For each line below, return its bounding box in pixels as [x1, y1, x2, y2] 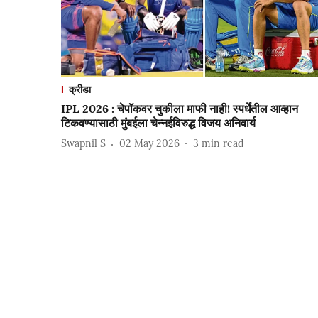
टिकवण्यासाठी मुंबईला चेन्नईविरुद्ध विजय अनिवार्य [61, 115, 256, 130]
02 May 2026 [119, 137, 180, 150]
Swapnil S [61, 137, 106, 150]
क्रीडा [69, 82, 91, 96]
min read [202, 137, 243, 150]
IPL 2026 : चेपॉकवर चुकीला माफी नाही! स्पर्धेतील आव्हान [61, 101, 298, 116]
